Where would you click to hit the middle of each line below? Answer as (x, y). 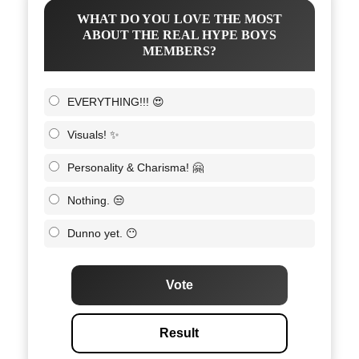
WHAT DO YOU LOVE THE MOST (179, 18)
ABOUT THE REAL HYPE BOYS (179, 34)
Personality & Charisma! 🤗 (135, 167)
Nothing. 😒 (96, 200)
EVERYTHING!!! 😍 (116, 101)
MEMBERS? (179, 50)
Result (179, 333)
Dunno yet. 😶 (103, 233)
